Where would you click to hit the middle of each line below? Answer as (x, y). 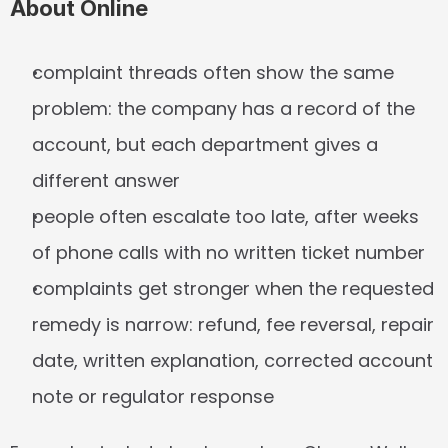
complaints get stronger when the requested (233, 288)
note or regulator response (153, 396)
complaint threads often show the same (213, 72)
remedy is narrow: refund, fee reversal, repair (233, 324)
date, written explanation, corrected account (232, 360)
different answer (106, 180)
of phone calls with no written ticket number (228, 252)
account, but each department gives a (205, 144)
